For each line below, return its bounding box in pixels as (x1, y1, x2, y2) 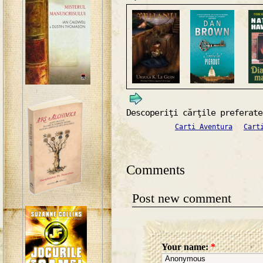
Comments (126, 161, 185, 177)
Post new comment (132, 190, 231, 205)
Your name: (161, 242, 211, 252)
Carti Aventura (175, 122, 232, 131)
